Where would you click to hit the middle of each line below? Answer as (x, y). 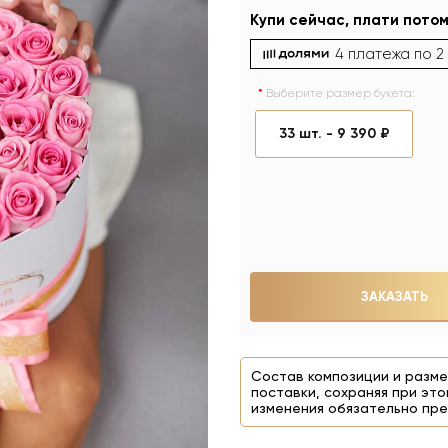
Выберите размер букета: (340, 93)
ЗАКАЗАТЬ (394, 296)
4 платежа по (383, 54)
